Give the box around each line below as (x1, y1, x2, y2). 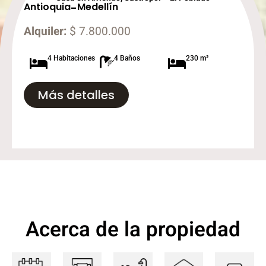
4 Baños (114, 54, 141, 63)
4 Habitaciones (47, 54, 95, 63)
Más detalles (38, 87, 115, 104)
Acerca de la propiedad (26, 214, 240, 246)
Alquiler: (24, 23, 66, 40)
